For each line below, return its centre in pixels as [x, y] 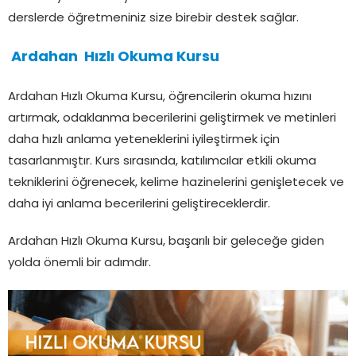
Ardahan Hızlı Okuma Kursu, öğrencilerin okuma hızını [160, 97]
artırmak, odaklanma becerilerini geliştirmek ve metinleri [172, 118]
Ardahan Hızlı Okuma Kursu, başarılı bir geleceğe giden [166, 242]
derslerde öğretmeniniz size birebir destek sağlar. [153, 18]
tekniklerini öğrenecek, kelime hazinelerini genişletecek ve [176, 183]
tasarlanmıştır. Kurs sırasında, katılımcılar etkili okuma [162, 161]
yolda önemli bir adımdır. [79, 263]
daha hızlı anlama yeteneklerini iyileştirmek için [144, 140]
